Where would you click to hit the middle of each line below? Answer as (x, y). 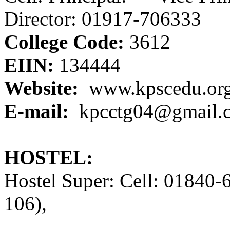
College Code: (64, 42)
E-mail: (36, 111)
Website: (41, 88)
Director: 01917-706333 (103, 19)
